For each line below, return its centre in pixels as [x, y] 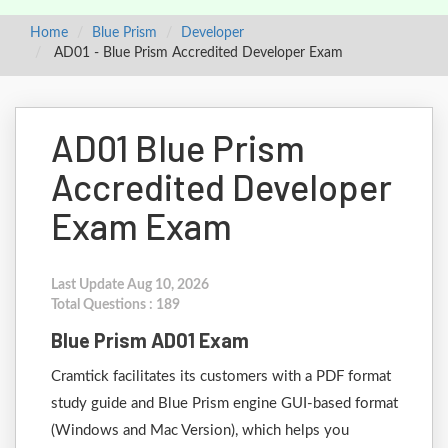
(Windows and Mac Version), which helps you [200, 430]
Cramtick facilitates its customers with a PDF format [221, 376]
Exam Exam [141, 225]
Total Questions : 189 [115, 305]
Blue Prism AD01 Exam [150, 340]
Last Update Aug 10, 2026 [130, 285]
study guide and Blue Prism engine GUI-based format [224, 403]
